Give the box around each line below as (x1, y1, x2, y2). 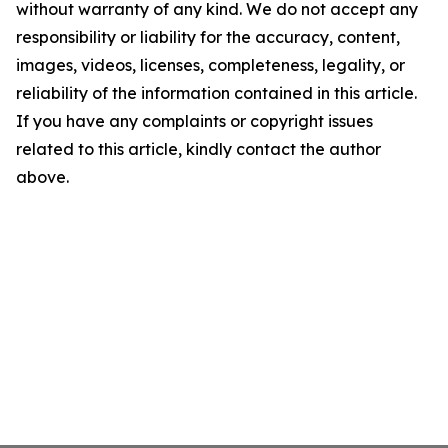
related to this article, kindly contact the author (16, 139, 381, 159)
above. (16, 167, 69, 187)
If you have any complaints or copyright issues (16, 111, 373, 131)
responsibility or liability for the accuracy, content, (16, 27, 400, 47)
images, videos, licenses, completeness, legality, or (16, 55, 405, 75)
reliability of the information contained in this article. (16, 83, 417, 103)
